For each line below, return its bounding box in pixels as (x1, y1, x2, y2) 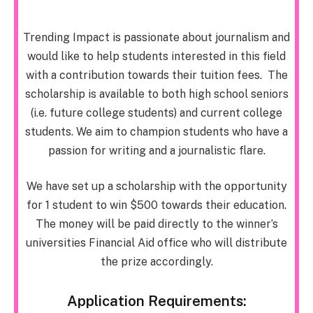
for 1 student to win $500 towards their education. (27, 198, 286, 212)
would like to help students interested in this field (27, 49, 286, 63)
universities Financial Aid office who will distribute (26, 236, 287, 250)
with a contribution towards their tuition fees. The (25, 68, 288, 82)
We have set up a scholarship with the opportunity (26, 180, 287, 194)
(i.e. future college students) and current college (31, 105, 282, 119)
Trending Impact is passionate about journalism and (23, 30, 290, 44)
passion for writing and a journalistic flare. (48, 143, 265, 157)
